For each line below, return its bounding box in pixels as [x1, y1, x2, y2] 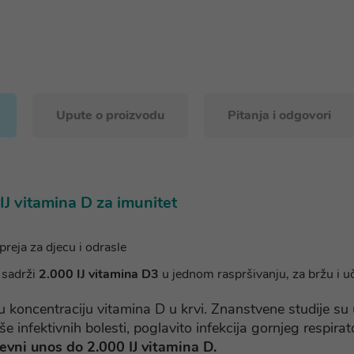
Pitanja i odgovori [227, 107, 331, 124]
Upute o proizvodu [55, 107, 164, 124]
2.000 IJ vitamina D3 [36, 265, 159, 283]
